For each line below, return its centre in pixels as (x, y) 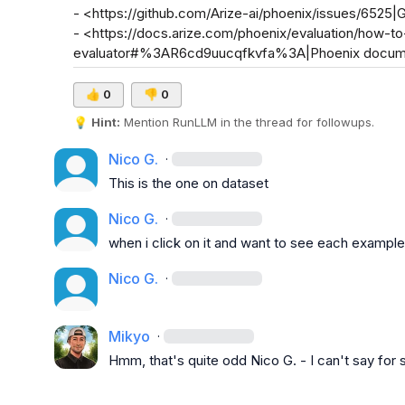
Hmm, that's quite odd (179, 360)
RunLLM (194, 122)
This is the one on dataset (188, 183)
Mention (146, 122)
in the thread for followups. (295, 122)
